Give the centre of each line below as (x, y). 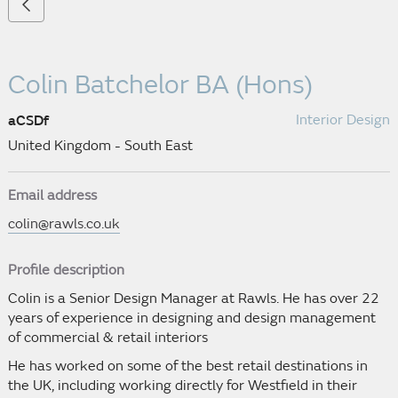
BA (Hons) (251, 85)
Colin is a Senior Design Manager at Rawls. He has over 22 (193, 298)
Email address (52, 195)
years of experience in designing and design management (191, 318)
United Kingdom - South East (100, 146)
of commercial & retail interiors (107, 338)
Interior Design (343, 120)
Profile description (66, 270)
